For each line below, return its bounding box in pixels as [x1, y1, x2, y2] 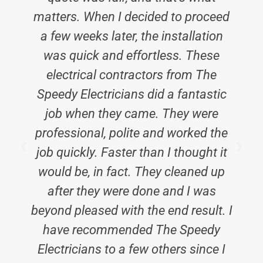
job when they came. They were [45, 106, 218, 122]
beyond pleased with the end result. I [31, 203, 232, 218]
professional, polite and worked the [35, 125, 228, 141]
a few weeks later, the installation [40, 28, 223, 44]
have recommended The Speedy [43, 222, 220, 238]
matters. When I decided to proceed [33, 9, 230, 25]
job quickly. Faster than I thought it [36, 144, 227, 160]
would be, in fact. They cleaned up [38, 164, 225, 180]
